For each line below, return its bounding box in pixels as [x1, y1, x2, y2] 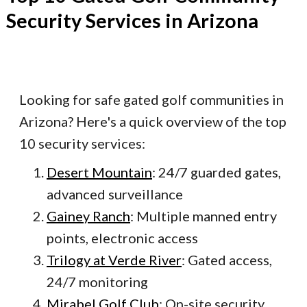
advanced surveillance [47, 186, 183, 203]
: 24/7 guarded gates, [152, 164, 281, 181]
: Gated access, [182, 251, 272, 269]
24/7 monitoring [47, 273, 148, 291]
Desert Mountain [47, 164, 152, 181]
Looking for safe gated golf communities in [19, 91, 284, 108]
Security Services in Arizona [5, 9, 258, 33]
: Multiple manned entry [130, 208, 277, 225]
